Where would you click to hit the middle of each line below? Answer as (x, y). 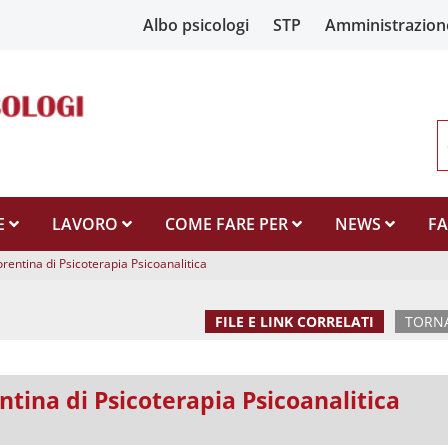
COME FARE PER (229, 223)
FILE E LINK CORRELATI (295, 321)
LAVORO (87, 223)
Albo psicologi (195, 25)
